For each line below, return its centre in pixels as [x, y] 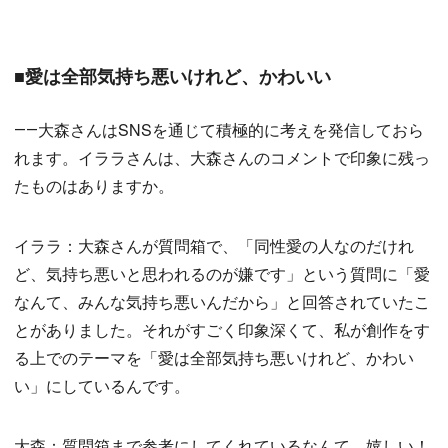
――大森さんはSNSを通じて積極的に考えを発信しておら [219, 129]
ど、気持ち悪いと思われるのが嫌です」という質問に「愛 [222, 273]
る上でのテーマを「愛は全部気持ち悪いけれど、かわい [214, 357]
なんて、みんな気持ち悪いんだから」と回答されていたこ [222, 301]
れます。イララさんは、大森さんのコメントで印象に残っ [222, 157]
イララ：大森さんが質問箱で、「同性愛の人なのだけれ [214, 245]
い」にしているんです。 [102, 385]
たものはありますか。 [94, 185]
